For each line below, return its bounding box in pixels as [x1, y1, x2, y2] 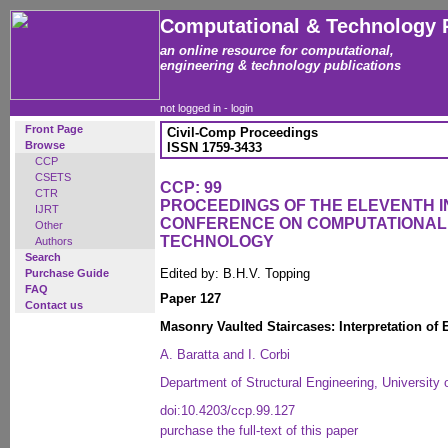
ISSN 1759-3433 [167, 140, 262, 155]
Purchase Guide [25, 267, 109, 279]
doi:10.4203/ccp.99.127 [160, 403, 295, 418]
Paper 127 [160, 291, 221, 306]
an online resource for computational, [160, 43, 394, 58]
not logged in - [160, 102, 231, 114]
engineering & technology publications [160, 58, 401, 73]
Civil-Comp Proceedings [167, 125, 318, 140]
